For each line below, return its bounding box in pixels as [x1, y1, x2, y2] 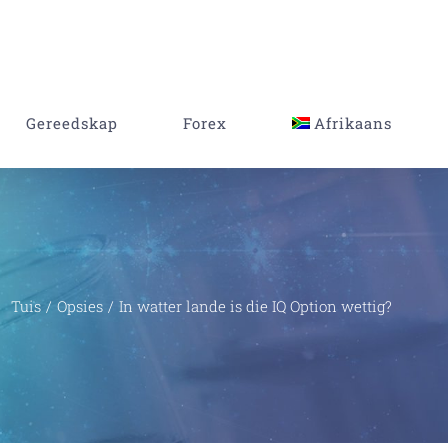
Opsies [57, 295, 104, 316]
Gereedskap [25, 112, 118, 133]
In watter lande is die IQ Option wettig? [119, 295, 393, 316]
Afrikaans [314, 112, 393, 133]
